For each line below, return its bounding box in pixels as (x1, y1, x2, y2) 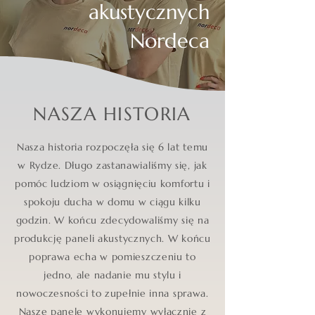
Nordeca (130, 28, 210, 54)
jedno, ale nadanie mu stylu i (43, 269, 182, 282)
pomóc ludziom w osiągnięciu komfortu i (15, 177, 210, 191)
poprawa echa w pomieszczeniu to (29, 250, 196, 264)
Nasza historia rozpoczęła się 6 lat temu (17, 141, 208, 154)
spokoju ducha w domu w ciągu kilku (24, 195, 201, 209)
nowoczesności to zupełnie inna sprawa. (16, 287, 209, 300)
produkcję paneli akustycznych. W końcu (14, 232, 211, 245)
